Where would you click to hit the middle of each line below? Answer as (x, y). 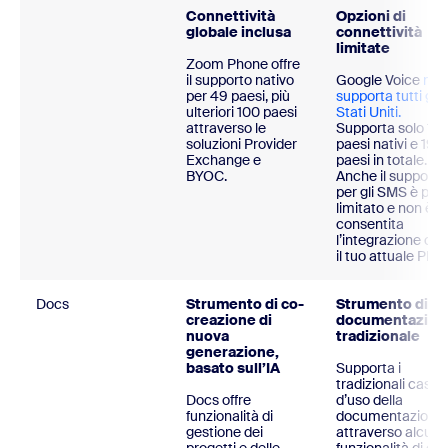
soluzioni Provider (241, 144)
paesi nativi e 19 (385, 144)
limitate (367, 48)
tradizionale (378, 336)
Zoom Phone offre (243, 64)
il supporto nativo (240, 80)
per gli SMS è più (388, 192)
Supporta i (368, 368)
